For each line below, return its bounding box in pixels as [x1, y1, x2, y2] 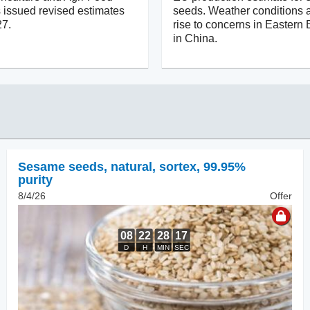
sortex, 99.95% [159, 159, 246, 174]
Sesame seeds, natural [18, 159, 152, 174]
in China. [173, 32, 217, 44]
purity [18, 172, 53, 187]
